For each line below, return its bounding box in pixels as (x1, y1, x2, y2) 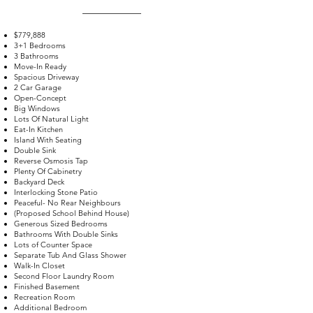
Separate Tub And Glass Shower (14, 250, 126, 260)
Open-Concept (14, 93, 66, 103)
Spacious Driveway (14, 72, 79, 82)
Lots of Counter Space (14, 240, 92, 249)
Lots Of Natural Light (14, 114, 89, 124)
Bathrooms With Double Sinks (14, 229, 118, 239)
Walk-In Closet (14, 261, 65, 270)
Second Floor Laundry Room (14, 271, 114, 281)
